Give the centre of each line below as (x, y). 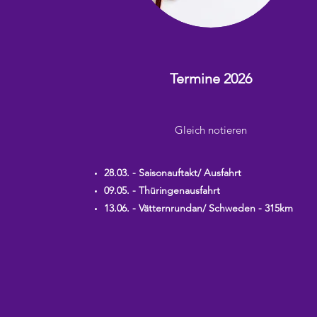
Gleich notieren (211, 130)
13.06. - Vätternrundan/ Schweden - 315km (199, 208)
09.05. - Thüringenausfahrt (162, 190)
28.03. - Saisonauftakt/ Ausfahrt (173, 173)
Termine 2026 (211, 79)
